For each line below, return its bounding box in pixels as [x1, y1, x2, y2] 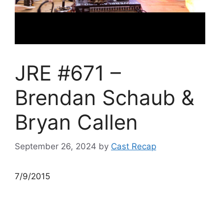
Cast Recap [111, 141, 156, 151]
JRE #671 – [15, 60, 121, 85]
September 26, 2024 [15, 141, 96, 151]
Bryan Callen [15, 110, 138, 135]
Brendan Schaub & [15, 85, 194, 110]
